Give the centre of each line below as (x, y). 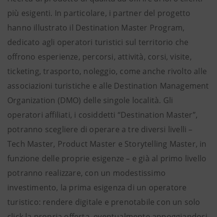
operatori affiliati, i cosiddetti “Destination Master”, (103, 115)
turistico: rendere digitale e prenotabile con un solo (104, 202)
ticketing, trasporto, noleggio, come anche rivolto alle (107, 71)
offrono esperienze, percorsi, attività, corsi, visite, (100, 57)
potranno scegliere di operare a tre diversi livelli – (100, 129)
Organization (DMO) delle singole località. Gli (90, 100)
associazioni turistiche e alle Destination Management (108, 86)
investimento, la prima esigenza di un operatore (97, 187)
